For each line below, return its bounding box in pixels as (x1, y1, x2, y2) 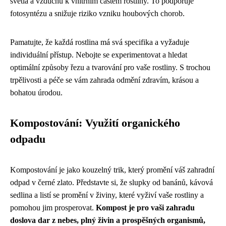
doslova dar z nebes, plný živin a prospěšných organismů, (10, 215, 205, 224)
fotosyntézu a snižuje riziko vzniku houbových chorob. (10, 9, 185, 18)
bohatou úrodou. (10, 88, 63, 97)
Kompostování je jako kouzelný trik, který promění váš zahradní (10, 165, 214, 174)
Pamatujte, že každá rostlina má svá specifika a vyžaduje (10, 37, 189, 46)
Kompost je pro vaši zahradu (96, 203, 195, 212)
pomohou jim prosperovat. (10, 203, 96, 212)
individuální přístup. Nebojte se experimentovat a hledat (10, 50, 187, 59)
